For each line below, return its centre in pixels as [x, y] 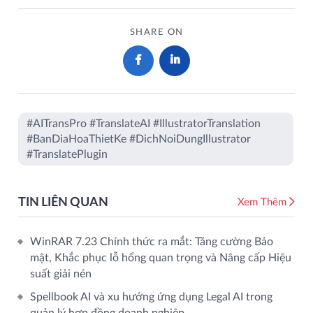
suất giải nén [61, 274]
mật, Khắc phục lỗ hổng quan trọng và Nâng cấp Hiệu [161, 258]
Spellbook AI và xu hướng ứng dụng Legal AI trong [151, 297]
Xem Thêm [263, 202]
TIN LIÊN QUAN [63, 203]
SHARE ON [156, 32]
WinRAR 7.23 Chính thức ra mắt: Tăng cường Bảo [152, 242]
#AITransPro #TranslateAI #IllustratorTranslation [144, 124]
